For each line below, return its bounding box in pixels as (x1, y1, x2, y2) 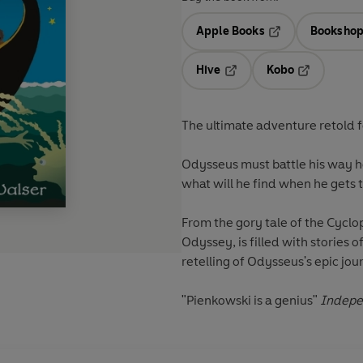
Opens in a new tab (223, 75, 329, 89)
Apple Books (196, 24, 265, 39)
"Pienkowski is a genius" (181, 293, 318, 309)
